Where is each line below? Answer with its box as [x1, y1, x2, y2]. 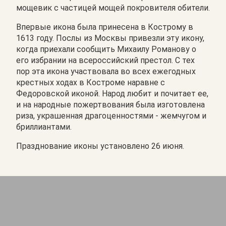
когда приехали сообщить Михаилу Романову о [16, 44, 196, 54]
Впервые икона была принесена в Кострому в [16, 22, 193, 32]
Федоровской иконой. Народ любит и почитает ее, [16, 88, 208, 98]
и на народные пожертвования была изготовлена [16, 99, 205, 109]
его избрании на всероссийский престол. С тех [16, 55, 195, 65]
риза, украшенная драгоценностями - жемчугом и [16, 110, 206, 121]
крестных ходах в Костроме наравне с [16, 77, 165, 87]
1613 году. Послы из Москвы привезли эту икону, [16, 33, 204, 43]
